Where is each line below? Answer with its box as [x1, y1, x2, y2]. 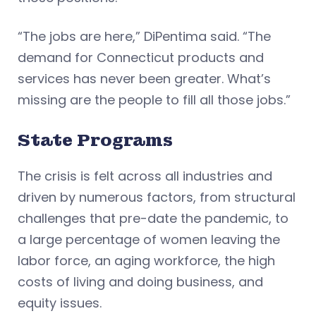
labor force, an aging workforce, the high [18, 251, 275, 269]
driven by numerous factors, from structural [18, 188, 296, 206]
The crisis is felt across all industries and [18, 166, 272, 185]
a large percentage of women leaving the [18, 230, 280, 248]
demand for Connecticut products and [18, 48, 264, 66]
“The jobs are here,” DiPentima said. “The [18, 27, 271, 45]
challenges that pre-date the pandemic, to [18, 209, 288, 227]
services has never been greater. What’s [18, 69, 271, 87]
